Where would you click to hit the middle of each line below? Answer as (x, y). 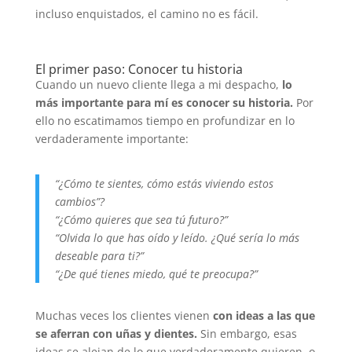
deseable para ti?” (99, 255)
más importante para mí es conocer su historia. (164, 102)
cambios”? (79, 201)
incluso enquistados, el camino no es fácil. (147, 13)
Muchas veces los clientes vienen (124, 315)
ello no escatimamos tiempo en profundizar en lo (165, 120)
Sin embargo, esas (247, 333)
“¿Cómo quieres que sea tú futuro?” (141, 219)
